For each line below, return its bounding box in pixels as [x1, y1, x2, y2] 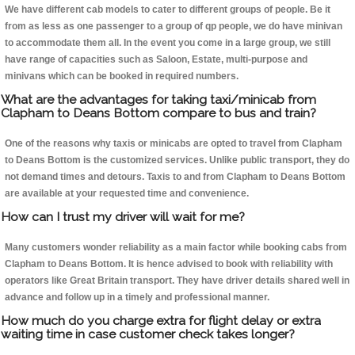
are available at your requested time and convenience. [5, 188, 249, 200]
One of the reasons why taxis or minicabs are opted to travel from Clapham [5, 138, 342, 150]
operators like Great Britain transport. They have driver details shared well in [5, 275, 349, 287]
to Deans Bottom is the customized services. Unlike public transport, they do [5, 155, 349, 166]
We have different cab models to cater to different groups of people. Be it [5, 4, 330, 16]
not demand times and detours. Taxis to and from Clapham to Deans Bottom [5, 171, 345, 183]
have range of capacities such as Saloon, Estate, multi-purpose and [5, 54, 307, 66]
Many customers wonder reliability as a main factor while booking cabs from [5, 242, 347, 254]
